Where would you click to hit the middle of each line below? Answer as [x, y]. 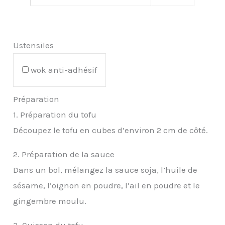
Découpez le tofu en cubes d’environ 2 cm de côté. [111, 130]
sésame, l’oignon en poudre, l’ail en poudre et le [107, 185]
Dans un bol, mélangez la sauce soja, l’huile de [105, 170]
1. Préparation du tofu [55, 114]
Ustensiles [34, 45]
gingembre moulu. [50, 201]
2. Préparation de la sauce [64, 154]
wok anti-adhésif [64, 70]
